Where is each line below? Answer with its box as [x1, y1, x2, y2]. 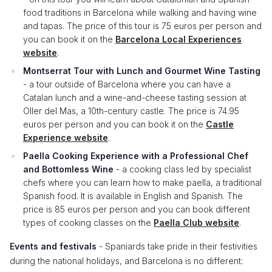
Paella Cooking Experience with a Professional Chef [23, 151, 248, 161]
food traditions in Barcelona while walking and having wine [23, 7, 257, 18]
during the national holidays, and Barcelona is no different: [10, 256, 243, 266]
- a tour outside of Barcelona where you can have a [23, 79, 231, 89]
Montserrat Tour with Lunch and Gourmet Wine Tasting [23, 66, 260, 76]
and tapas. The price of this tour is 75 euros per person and [23, 21, 262, 31]
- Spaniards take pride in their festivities [97, 241, 257, 251]
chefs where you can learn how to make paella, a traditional [23, 177, 262, 188]
